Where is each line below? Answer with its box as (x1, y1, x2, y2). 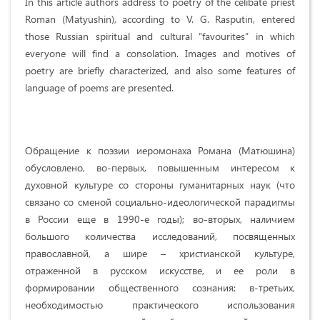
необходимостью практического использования (25, 297, 295, 311)
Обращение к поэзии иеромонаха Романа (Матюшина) (25, 143, 295, 157)
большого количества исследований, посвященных (25, 229, 295, 243)
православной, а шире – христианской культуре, (25, 246, 295, 260)
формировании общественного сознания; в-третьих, (25, 280, 295, 294)
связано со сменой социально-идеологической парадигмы (25, 194, 295, 209)
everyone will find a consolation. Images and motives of (25, 46, 295, 60)
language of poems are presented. (25, 80, 176, 94)
